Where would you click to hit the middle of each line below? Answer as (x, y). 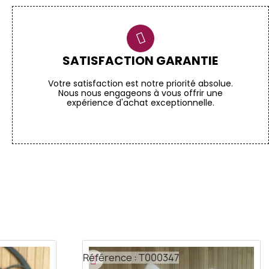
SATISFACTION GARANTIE (141, 61)
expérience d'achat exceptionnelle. (140, 103)
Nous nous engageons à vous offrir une (140, 93)
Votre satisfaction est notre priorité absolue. (140, 84)
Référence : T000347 (131, 258)
